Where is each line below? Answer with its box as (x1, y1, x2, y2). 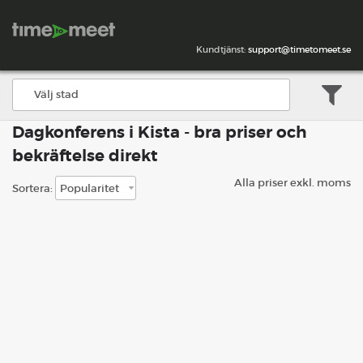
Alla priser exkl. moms (234, 176, 351, 190)
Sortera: (12, 181, 55, 195)
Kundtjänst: (196, 44, 248, 55)
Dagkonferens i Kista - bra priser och (12, 122, 307, 143)
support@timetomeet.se (248, 44, 351, 55)
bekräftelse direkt (12, 146, 158, 166)
